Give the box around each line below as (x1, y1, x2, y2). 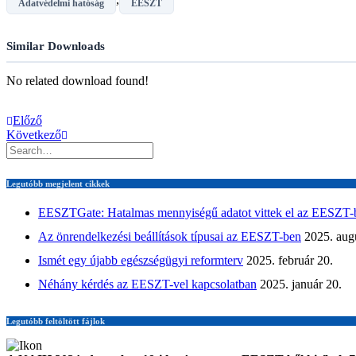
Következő (6, 127, 61, 141)
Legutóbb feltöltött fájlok (6, 315, 105, 326)
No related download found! (6, 73, 149, 87)
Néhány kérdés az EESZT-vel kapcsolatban (38, 277, 257, 291)
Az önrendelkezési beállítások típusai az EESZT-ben (38, 229, 301, 243)
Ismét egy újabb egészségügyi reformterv (38, 253, 243, 267)
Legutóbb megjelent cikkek (6, 178, 110, 188)
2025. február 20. (246, 253, 333, 267)
